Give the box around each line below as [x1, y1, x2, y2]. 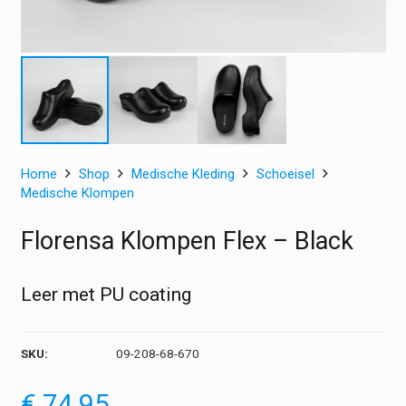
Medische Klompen [20, 184, 134, 201]
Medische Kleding [130, 165, 235, 182]
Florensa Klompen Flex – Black [20, 226, 353, 256]
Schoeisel [256, 165, 314, 182]
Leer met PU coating [20, 284, 191, 306]
